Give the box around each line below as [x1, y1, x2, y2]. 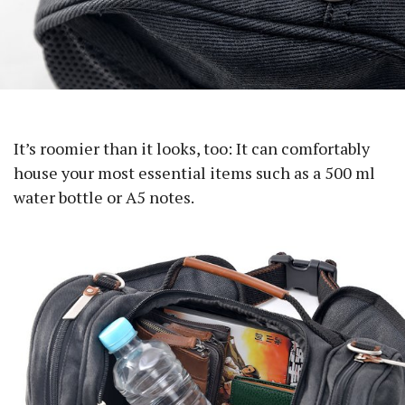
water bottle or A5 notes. [14, 186, 194, 209]
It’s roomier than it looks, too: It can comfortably [14, 137, 370, 160]
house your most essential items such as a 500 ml [14, 162, 375, 184]
